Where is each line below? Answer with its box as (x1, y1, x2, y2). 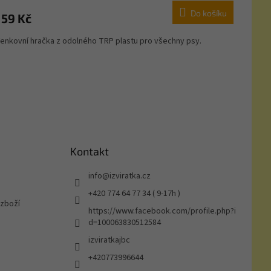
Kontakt (70, 145, 109, 158)
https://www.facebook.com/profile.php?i (88, 205, 236, 218)
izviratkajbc (88, 234, 130, 247)
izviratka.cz (109, 170, 151, 183)
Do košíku (190, 8, 227, 19)
